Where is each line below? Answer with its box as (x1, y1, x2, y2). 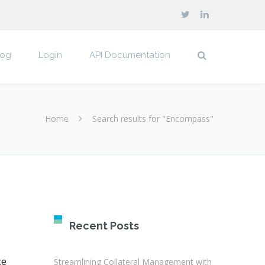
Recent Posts (69, 219, 139, 232)
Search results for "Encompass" (92, 113, 214, 124)
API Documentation (89, 50, 170, 60)
